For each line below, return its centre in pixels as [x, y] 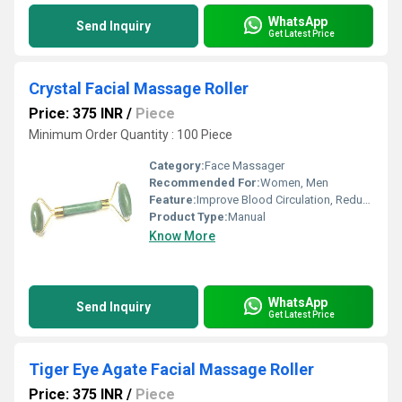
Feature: [173, 200]
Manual [247, 217]
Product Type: [188, 217]
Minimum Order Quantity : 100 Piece [131, 135]
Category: [177, 166]
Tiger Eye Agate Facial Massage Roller [171, 369]
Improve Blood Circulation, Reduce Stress [280, 200]
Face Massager [245, 166]
